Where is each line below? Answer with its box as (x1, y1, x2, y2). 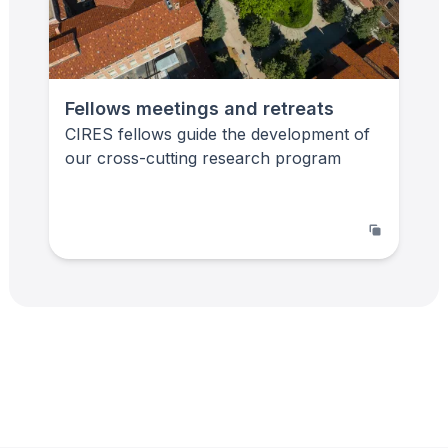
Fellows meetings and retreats (65, 97, 334, 119)
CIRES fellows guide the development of (65, 123, 370, 144)
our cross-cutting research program (65, 147, 341, 168)
